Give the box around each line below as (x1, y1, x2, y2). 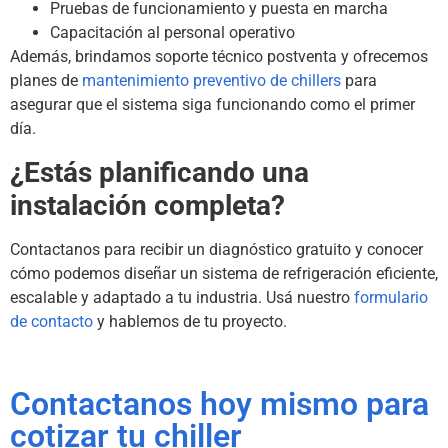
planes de (10, 71, 82, 91)
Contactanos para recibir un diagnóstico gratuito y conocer (10, 239, 423, 259)
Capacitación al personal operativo (50, 23, 295, 43)
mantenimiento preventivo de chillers (82, 71, 341, 91)
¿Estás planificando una (10, 155, 309, 189)
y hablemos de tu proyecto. (93, 311, 287, 331)
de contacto (10, 311, 93, 331)
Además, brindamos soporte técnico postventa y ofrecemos (10, 47, 428, 67)
